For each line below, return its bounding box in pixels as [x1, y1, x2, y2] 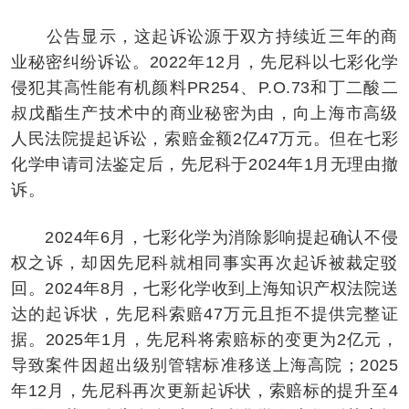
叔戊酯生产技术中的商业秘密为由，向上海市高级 [11, 103, 398, 122]
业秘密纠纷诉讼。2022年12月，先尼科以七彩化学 [11, 52, 398, 71]
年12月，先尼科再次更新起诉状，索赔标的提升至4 [11, 381, 398, 400]
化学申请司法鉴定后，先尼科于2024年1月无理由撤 [11, 154, 398, 173]
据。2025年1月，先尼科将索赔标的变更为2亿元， [11, 330, 398, 349]
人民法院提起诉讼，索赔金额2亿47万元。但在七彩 [11, 129, 398, 148]
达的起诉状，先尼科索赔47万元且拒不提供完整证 [11, 304, 398, 323]
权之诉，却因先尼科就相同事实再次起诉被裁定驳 [11, 253, 398, 272]
